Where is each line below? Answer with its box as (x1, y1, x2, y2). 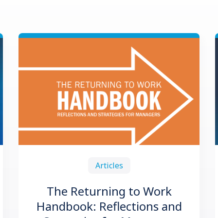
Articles (95, 160, 123, 171)
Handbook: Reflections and (36, 198, 182, 214)
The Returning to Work (46, 183, 172, 199)
